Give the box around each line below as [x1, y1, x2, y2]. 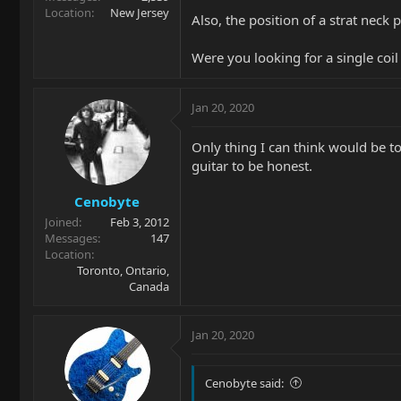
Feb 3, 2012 [110, 213, 169, 230]
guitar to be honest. [192, 157, 312, 175]
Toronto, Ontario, [77, 261, 169, 278]
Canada [129, 277, 169, 294]
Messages [45, 229, 98, 246]
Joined [45, 213, 79, 230]
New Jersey [110, 4, 169, 21]
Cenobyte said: [205, 374, 284, 391]
